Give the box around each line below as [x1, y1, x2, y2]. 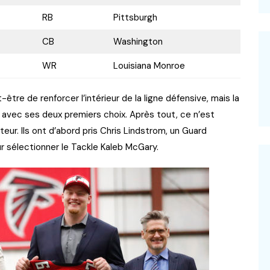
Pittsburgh [113, 11, 157, 24]
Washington [113, 36, 163, 48]
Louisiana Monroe [113, 60, 185, 72]
